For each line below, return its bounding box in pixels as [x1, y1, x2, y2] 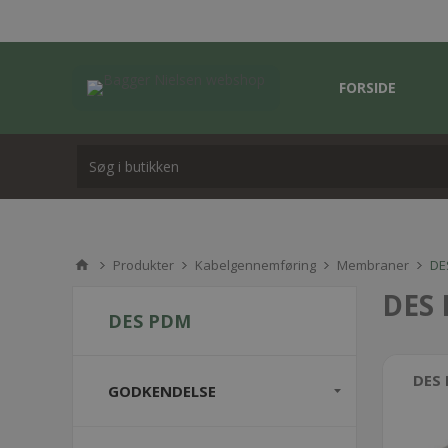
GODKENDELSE [108, 381, 216, 401]
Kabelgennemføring [195, 256, 316, 274]
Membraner [337, 256, 409, 274]
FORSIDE [339, 78, 396, 97]
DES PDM [108, 309, 191, 333]
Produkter [113, 256, 174, 274]
